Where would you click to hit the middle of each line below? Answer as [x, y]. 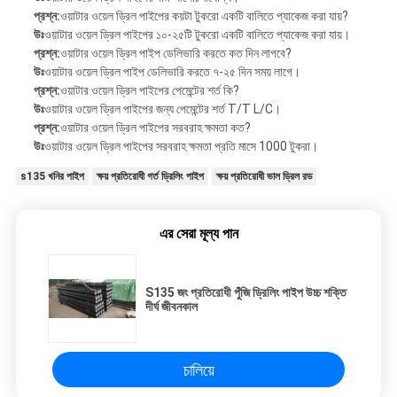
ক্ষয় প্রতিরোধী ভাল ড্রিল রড [264, 177]
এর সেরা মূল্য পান [198, 234]
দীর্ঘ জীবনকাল [171, 307]
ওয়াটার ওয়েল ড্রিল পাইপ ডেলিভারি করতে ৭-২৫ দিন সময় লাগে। [172, 72]
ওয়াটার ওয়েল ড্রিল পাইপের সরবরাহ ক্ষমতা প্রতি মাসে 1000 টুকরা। [181, 147]
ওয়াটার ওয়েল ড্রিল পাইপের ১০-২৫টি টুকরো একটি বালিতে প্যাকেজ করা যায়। [197, 35]
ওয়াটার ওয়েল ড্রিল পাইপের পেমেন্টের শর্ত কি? [149, 91]
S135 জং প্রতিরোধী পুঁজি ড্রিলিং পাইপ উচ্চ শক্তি [246, 293]
